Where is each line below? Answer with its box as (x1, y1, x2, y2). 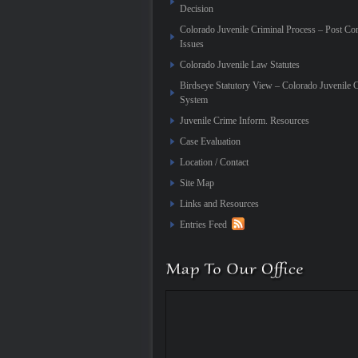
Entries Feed (180, 219, 227, 230)
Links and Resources (180, 198, 259, 209)
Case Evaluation (180, 136, 241, 147)
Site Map (180, 177, 214, 189)
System (180, 94, 208, 105)
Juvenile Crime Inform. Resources (180, 115, 309, 126)
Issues (180, 38, 204, 50)
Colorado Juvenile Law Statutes (180, 59, 300, 70)
